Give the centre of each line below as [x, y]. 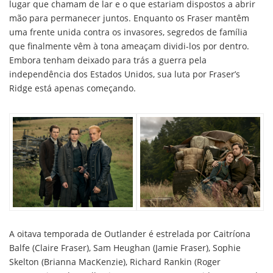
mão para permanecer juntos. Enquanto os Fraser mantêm [129, 18]
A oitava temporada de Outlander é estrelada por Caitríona [130, 233]
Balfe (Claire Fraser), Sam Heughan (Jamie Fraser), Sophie [125, 247]
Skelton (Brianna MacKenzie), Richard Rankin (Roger [115, 261]
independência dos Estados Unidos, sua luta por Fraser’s [125, 74]
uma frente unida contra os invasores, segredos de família [128, 32]
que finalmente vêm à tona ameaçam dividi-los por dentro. [129, 46]
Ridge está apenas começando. [73, 88]
